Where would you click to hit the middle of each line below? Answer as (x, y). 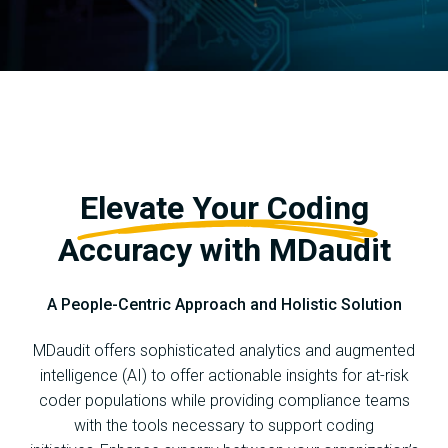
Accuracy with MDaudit (224, 249)
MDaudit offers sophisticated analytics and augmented (224, 350)
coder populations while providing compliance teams (224, 400)
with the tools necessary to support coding (224, 425)
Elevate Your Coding (224, 207)
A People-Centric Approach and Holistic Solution (224, 304)
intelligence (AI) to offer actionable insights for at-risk (224, 375)
